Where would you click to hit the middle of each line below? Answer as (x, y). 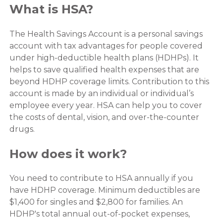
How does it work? (68, 154)
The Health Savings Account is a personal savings (106, 34)
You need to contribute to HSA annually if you (101, 178)
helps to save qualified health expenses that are (104, 69)
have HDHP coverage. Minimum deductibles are (105, 190)
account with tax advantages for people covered (106, 46)
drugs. (22, 129)
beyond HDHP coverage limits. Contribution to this (109, 81)
